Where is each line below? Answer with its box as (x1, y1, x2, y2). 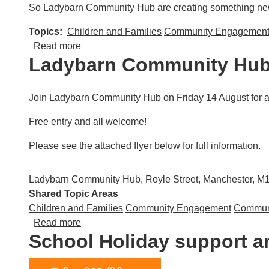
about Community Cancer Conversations (80, 40, 253, 50)
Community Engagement (125, 203, 231, 213)
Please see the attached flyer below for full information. (29, 141, 261, 151)
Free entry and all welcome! (29, 116, 147, 127)
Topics (29, 26, 59, 37)
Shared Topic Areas (29, 189, 118, 199)
